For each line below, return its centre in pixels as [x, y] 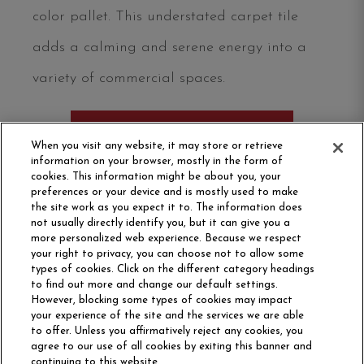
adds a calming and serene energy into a [169, 48]
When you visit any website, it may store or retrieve [157, 146]
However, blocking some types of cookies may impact [162, 300]
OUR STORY [54, 329]
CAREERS [212, 329]
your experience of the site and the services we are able [168, 316]
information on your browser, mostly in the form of [157, 161]
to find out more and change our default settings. [155, 285]
